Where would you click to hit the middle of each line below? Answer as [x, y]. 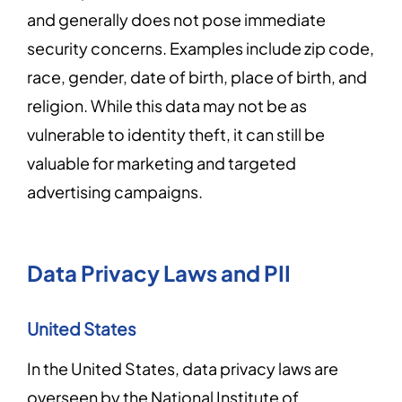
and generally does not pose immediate [176, 19]
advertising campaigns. [118, 192]
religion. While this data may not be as [167, 105]
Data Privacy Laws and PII [159, 273]
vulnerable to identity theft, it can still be [176, 134]
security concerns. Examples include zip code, [201, 48]
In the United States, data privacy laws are [183, 368]
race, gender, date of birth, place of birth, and [197, 77]
